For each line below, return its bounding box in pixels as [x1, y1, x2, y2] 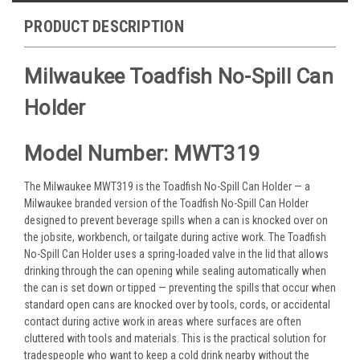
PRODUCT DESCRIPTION [24, 16, 184, 36]
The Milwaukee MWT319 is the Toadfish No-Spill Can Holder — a [24, 179, 310, 193]
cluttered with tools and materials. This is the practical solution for [24, 331, 326, 345]
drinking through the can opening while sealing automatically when [24, 264, 326, 277]
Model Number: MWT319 [24, 141, 260, 166]
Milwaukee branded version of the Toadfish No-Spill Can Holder [24, 196, 309, 210]
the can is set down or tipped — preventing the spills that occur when [24, 280, 336, 294]
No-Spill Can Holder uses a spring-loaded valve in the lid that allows [24, 247, 329, 260]
